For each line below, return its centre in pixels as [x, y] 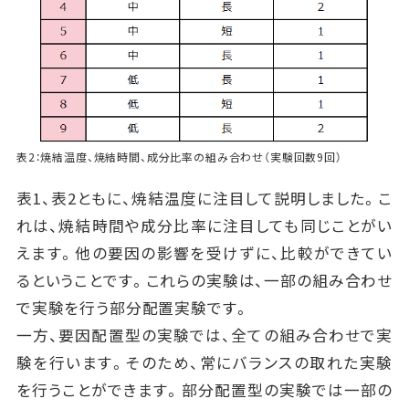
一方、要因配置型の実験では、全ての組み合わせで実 [204, 336]
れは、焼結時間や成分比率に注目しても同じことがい [204, 226]
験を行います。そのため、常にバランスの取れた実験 [204, 363]
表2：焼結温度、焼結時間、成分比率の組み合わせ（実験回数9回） [179, 157]
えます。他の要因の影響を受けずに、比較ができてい [204, 253]
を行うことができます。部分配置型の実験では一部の [204, 390]
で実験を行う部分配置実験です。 [133, 308]
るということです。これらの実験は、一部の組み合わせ [204, 281]
